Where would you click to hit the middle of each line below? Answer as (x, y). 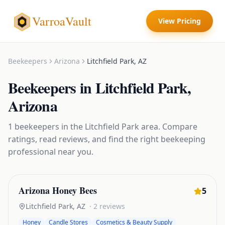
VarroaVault (62, 21)
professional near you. (51, 152)
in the (72, 127)
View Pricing (180, 21)
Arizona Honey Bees (58, 190)
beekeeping (183, 139)
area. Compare (168, 127)
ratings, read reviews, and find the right (84, 139)
